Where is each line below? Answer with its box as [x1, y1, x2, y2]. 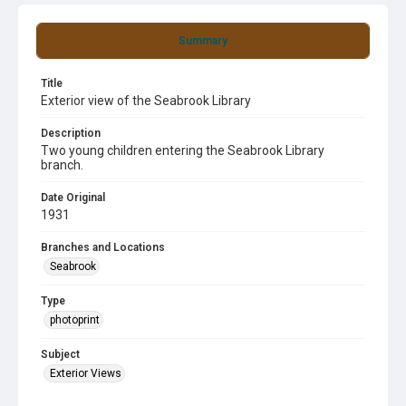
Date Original [41, 191, 105, 204]
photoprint [50, 314, 100, 326]
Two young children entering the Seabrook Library [41, 143, 324, 158]
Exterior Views [50, 367, 121, 380]
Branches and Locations [41, 241, 165, 254]
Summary [179, 34, 227, 47]
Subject [41, 348, 80, 361]
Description [41, 127, 101, 140]
